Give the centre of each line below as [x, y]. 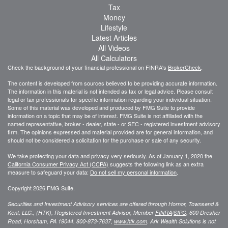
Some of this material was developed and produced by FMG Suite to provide [101, 107]
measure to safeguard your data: [49, 172]
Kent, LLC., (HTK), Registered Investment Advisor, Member [81, 212]
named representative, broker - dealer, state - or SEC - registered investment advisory [114, 123]
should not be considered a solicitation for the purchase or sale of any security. [104, 140]
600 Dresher [205, 212]
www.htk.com [131, 221]
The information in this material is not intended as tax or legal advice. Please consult [110, 91]
